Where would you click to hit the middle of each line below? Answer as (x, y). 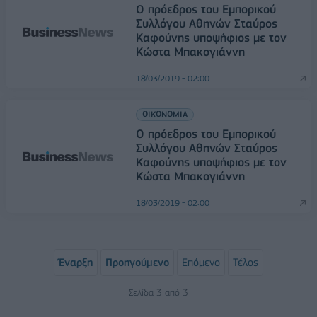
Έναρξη (76, 263)
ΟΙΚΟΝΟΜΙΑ (165, 115)
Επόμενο (201, 263)
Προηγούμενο (137, 263)
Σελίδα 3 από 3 (158, 293)
